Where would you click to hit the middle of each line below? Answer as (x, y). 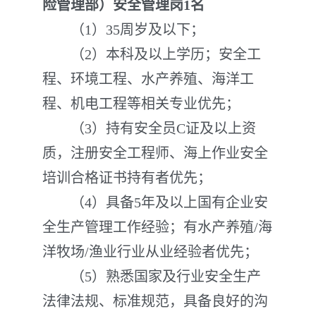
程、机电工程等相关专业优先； (141, 104)
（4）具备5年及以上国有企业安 (155, 202)
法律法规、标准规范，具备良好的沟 (155, 301)
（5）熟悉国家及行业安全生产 (152, 276)
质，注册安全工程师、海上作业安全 (155, 153)
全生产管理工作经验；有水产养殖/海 (157, 227)
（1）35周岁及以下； (123, 30)
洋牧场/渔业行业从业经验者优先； (150, 252)
